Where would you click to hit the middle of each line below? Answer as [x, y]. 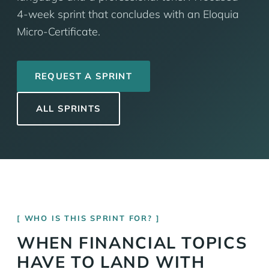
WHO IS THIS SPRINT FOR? [88, 218]
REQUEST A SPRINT [83, 76]
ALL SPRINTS [68, 108]
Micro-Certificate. [59, 31]
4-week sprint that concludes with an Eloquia [128, 14]
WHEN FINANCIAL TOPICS [132, 243]
